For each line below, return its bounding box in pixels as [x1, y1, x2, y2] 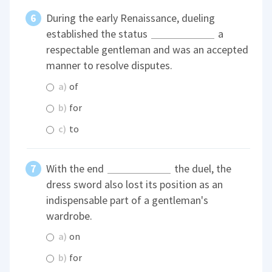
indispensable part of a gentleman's [46, 192, 209, 207]
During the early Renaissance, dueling [46, 11, 216, 25]
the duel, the [172, 161, 232, 175]
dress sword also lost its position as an [46, 177, 223, 191]
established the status [46, 27, 151, 41]
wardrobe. [46, 208, 93, 223]
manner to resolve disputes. [46, 58, 173, 73]
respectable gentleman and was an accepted [46, 42, 249, 57]
